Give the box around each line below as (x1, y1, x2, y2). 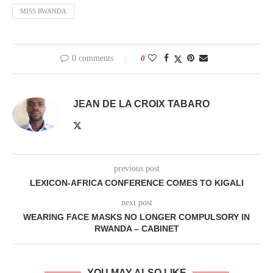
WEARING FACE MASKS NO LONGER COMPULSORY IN (23, 211, 250, 222)
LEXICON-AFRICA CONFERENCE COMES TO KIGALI (29, 177, 244, 188)
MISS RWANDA (20, 7, 66, 15)
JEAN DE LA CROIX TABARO (73, 98, 210, 109)
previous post (113, 163, 160, 173)
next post (121, 197, 152, 207)
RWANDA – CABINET (94, 223, 179, 233)
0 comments (72, 53, 113, 63)
